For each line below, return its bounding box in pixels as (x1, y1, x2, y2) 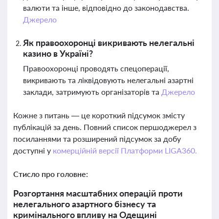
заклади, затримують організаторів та (23, 87, 161, 96)
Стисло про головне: (13, 169, 88, 178)
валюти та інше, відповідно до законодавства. (23, 3, 189, 12)
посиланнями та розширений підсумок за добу (13, 134, 181, 143)
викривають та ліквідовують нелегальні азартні (23, 75, 194, 85)
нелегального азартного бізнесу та (13, 198, 156, 209)
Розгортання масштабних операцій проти (13, 188, 183, 198)
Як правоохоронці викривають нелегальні (23, 37, 195, 48)
